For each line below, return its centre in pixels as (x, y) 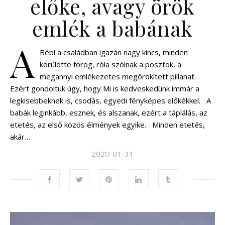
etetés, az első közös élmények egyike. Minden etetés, (107, 125)
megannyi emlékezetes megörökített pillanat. (118, 77)
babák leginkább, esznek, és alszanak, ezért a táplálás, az (109, 113)
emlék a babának (113, 28)
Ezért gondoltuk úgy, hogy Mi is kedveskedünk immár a (105, 89)
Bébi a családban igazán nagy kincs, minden (114, 52)
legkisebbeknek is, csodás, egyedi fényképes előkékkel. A (110, 101)
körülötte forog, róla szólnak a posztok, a (110, 65)
